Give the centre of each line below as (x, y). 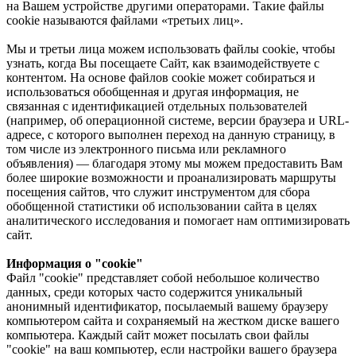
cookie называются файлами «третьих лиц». (125, 20)
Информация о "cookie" (75, 263)
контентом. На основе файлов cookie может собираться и (161, 77)
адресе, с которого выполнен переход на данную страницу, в (171, 134)
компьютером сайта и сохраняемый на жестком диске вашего (173, 320)
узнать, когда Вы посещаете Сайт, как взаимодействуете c (163, 63)
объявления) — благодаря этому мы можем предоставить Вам (174, 163)
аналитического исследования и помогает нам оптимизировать (178, 220)
